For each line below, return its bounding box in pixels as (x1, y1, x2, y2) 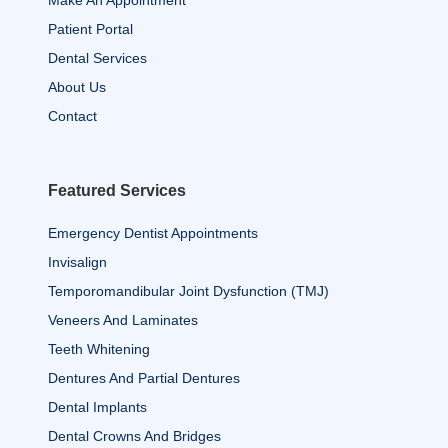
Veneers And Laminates (48, 311, 198, 328)
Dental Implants (48, 398, 147, 415)
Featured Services (48, 181, 186, 199)
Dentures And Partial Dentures (48, 369, 240, 386)
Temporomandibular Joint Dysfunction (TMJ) (48, 282, 329, 299)
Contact (48, 107, 97, 124)
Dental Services (48, 49, 147, 66)
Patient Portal (48, 20, 133, 37)
